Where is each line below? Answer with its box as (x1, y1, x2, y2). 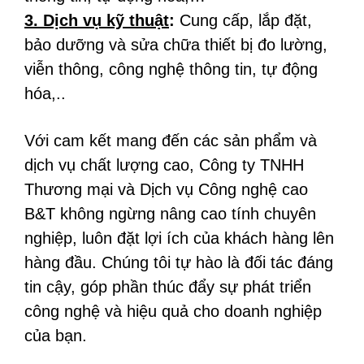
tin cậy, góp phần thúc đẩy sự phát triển (24, 278, 311, 296)
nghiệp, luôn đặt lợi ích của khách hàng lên (24, 229, 334, 247)
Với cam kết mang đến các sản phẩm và (24, 132, 317, 149)
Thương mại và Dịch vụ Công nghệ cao (24, 180, 308, 198)
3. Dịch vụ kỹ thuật (24, 11, 169, 29)
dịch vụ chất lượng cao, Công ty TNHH (24, 156, 304, 174)
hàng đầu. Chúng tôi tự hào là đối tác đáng (24, 253, 333, 271)
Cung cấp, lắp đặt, (175, 11, 312, 29)
